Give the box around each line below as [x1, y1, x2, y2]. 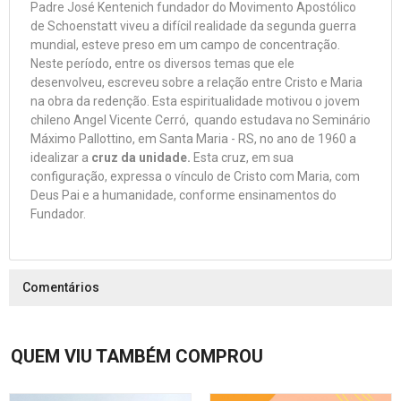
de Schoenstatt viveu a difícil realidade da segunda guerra [30, 19, 356, 33]
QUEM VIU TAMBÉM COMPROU [11, 346, 263, 367]
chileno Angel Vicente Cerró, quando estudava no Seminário [30, 113, 371, 127]
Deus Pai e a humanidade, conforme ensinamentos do [30, 188, 337, 202]
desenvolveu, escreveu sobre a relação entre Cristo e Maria [30, 75, 363, 90]
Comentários [22, 280, 99, 294]
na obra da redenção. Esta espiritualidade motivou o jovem [30, 94, 360, 108]
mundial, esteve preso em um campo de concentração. [30, 38, 340, 52]
